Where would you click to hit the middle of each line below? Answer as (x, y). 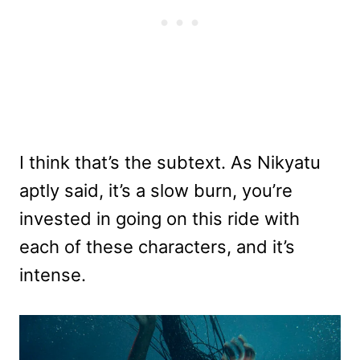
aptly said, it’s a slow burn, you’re (156, 190)
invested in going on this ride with (160, 218)
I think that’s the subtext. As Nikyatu (170, 162)
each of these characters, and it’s (157, 246)
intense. (53, 274)
